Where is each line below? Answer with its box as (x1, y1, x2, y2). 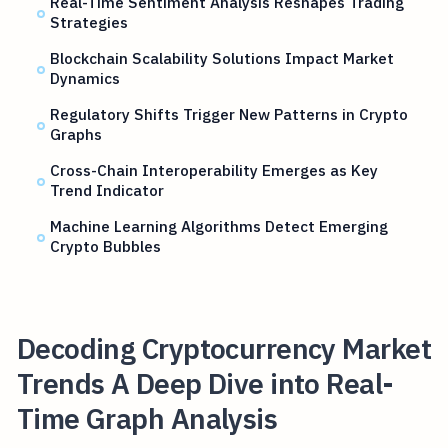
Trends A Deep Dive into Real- (16, 364, 394, 402)
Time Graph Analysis (16, 399, 278, 437)
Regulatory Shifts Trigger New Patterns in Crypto (50, 104, 409, 125)
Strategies (50, 12, 129, 33)
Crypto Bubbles (50, 236, 162, 257)
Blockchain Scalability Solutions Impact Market (50, 48, 395, 69)
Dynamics (50, 68, 121, 89)
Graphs (50, 124, 103, 145)
